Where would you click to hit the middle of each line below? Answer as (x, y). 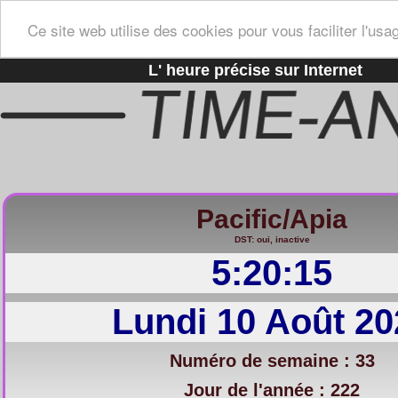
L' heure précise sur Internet (255, 70)
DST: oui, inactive (272, 239)
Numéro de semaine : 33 (272, 361)
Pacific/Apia (272, 219)
